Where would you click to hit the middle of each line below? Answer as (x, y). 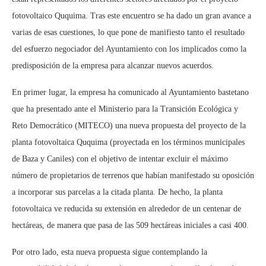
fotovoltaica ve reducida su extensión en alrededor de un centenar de (126, 208)
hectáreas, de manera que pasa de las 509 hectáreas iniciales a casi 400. (130, 225)
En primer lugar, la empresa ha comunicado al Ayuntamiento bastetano (130, 92)
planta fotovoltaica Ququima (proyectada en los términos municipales (128, 142)
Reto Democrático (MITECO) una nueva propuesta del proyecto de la (129, 125)
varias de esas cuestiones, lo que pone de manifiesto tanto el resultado (128, 32)
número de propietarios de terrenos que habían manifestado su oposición (133, 175)
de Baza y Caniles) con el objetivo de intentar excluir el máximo (120, 159)
